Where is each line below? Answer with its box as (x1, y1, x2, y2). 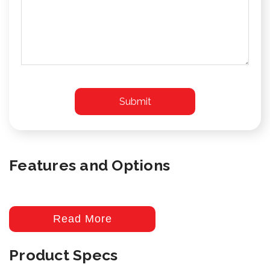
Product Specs (9, 245, 118, 264)
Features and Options (9, 155, 171, 174)
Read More (52, 212, 112, 225)
